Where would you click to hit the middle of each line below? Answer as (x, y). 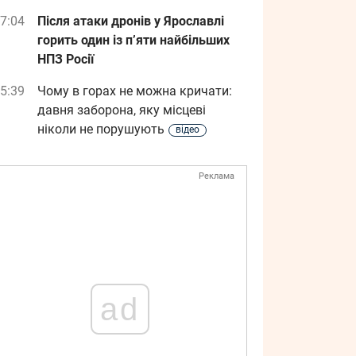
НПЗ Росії (66, 59)
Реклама (217, 176)
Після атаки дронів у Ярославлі (131, 21)
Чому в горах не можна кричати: (135, 91)
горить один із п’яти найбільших (133, 40)
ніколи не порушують (101, 129)
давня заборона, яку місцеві (122, 110)
